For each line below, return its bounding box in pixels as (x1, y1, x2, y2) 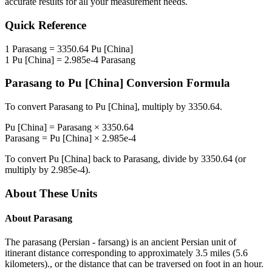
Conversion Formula (123, 76, 230, 90)
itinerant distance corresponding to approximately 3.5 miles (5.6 (5, 248, 248, 259)
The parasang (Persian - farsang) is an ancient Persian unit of (5, 237, 236, 248)
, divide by (158, 154, 201, 165)
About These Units (5, 186, 97, 200)
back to (90, 154, 123, 165)
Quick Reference (5, 19, 86, 32)
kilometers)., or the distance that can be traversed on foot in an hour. (5, 259, 263, 270)
